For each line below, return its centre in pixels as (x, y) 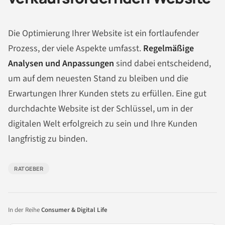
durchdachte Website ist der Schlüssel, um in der (100, 108)
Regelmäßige (168, 48)
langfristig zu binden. (48, 139)
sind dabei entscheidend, (163, 63)
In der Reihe (25, 210)
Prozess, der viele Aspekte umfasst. (76, 48)
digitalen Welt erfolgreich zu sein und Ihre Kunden (103, 124)
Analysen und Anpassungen (62, 63)
